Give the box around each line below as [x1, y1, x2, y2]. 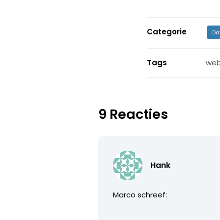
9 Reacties [98, 105, 168, 123]
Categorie [146, 26, 187, 37]
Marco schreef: [113, 189, 167, 200]
